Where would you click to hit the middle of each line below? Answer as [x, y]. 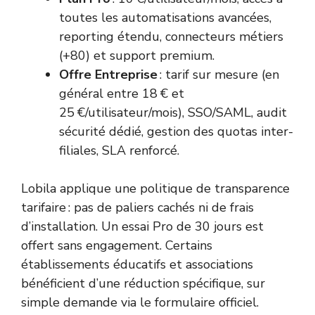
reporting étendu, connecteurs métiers [171, 37]
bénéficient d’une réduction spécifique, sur [143, 284]
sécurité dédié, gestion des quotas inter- [176, 132]
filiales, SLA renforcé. [119, 151]
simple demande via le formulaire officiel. [140, 303]
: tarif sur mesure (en [218, 75]
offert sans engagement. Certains [117, 246]
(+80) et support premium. [137, 56]
